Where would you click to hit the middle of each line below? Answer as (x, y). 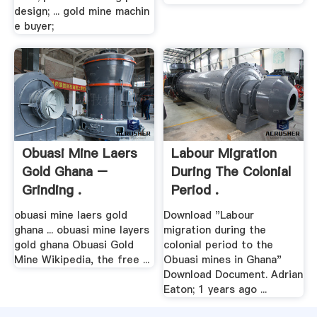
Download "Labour (209, 215)
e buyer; (34, 27)
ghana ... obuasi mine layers (81, 230)
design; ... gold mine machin (81, 12)
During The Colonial (231, 172)
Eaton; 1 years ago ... (215, 289)
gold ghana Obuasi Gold (74, 244)
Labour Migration (224, 154)
